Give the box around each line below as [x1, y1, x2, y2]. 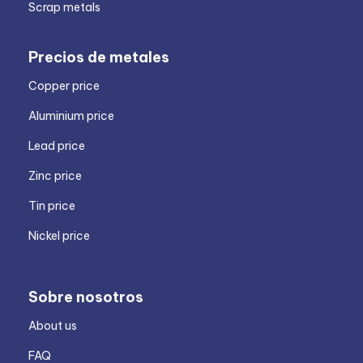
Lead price [28, 139, 85, 154]
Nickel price [28, 228, 90, 244]
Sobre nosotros [28, 288, 143, 307]
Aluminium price [28, 109, 114, 124]
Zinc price [28, 169, 82, 184]
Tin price [28, 199, 75, 214]
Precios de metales [28, 48, 169, 67]
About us [28, 318, 77, 334]
